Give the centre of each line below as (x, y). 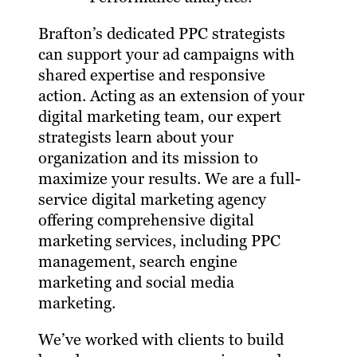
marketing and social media (136, 282)
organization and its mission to (148, 158)
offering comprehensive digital (146, 220)
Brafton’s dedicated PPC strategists (162, 34)
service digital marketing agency (152, 200)
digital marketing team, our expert (160, 117)
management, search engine (138, 262)
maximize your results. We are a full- (169, 179)
